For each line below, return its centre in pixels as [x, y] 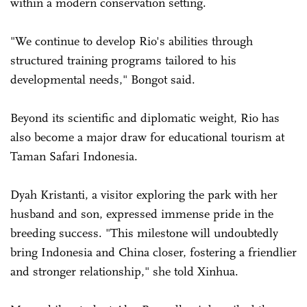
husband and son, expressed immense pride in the [142, 213]
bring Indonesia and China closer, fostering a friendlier [153, 252]
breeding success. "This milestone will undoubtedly [144, 233]
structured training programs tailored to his [123, 60]
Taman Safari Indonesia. [74, 156]
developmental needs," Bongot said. [103, 79]
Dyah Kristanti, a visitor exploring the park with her [144, 194]
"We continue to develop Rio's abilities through [132, 41]
